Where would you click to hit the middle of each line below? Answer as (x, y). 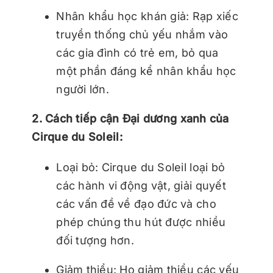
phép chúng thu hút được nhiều (141, 222)
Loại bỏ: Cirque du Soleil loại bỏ (141, 167)
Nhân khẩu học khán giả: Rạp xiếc (147, 16)
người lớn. (83, 89)
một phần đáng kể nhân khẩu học (146, 71)
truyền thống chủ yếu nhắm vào (142, 34)
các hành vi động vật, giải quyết (141, 185)
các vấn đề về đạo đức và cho (136, 204)
